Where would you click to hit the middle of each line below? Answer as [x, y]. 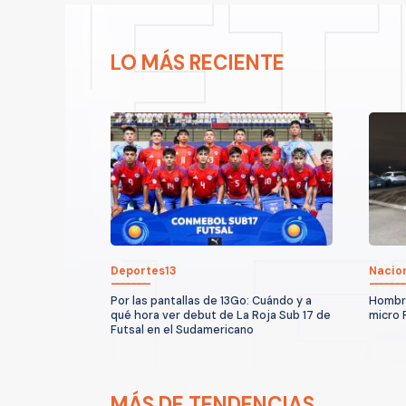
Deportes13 [144, 271]
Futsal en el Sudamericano [182, 329]
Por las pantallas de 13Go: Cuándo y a [211, 300]
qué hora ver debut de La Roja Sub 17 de [221, 315]
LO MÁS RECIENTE [198, 63]
